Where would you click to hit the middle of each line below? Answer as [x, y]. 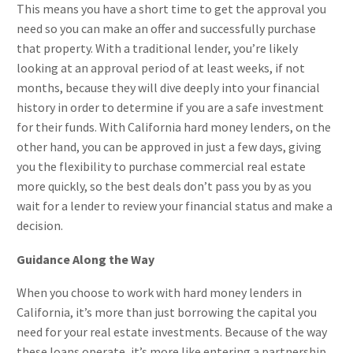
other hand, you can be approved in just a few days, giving [169, 147]
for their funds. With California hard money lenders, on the [174, 127]
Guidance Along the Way [85, 259]
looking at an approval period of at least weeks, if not [161, 68]
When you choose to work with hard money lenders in [159, 293]
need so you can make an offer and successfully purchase [166, 29]
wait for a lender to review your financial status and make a [175, 206]
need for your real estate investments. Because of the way [172, 332]
